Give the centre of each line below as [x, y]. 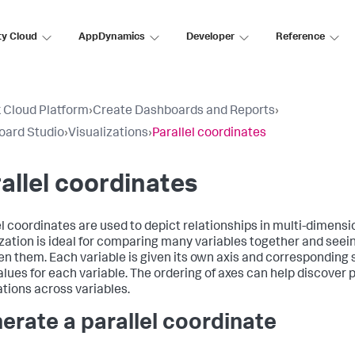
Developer [210, 37]
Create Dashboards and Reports [184, 112]
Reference [300, 37]
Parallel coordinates [209, 134]
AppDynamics [112, 37]
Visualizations [108, 134]
